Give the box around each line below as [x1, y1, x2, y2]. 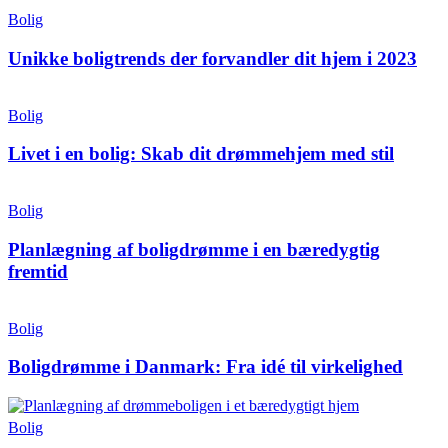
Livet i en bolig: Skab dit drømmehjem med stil [8, 143, 394, 165]
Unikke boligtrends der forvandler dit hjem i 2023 [8, 48, 417, 70]
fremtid [8, 260, 68, 282]
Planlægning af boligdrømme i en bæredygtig [8, 238, 380, 260]
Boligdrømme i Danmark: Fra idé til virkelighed [8, 356, 403, 378]
